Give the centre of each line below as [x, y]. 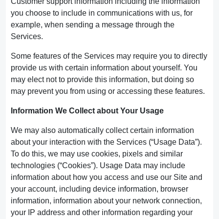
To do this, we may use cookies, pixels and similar [97, 154]
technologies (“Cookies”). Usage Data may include [98, 165]
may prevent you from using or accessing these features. [108, 91]
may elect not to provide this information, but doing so [102, 79]
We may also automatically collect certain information [102, 130]
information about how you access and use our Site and [107, 177]
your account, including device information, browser [99, 189]
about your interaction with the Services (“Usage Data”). [106, 142]
